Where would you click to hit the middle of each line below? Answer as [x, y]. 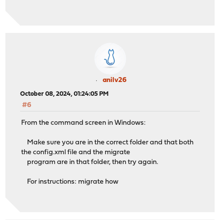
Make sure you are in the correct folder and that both [108, 143]
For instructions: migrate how [70, 182]
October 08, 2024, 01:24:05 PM [65, 94]
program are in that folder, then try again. [90, 163]
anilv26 [114, 80]
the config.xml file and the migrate [76, 153]
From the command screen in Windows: [84, 123]
